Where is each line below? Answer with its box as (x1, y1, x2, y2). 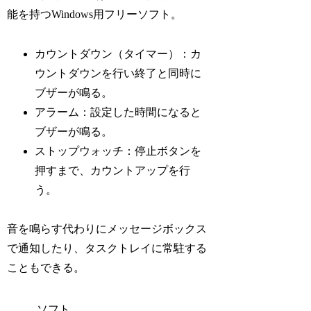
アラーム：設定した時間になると (35, 106, 202, 118)
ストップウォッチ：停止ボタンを (35, 144, 202, 157)
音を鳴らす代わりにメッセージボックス (7, 223, 208, 235)
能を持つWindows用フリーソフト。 (7, 8, 183, 20)
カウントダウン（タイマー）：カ (35, 47, 202, 60)
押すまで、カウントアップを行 (35, 164, 191, 176)
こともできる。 (7, 262, 85, 274)
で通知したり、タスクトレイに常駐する (7, 242, 208, 255)
